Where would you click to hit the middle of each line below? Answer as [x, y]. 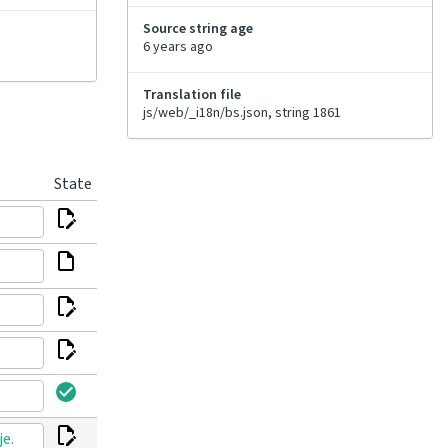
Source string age [198, 29]
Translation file [192, 95]
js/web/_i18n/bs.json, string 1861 [242, 113]
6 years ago [178, 47]
